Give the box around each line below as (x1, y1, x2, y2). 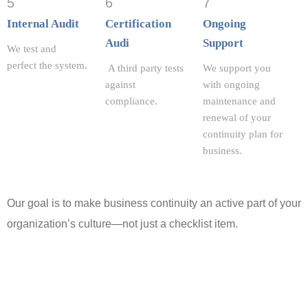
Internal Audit (7, 16, 79, 30)
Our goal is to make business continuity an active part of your (7, 197, 301, 209)
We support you (203, 62, 272, 74)
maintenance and (203, 95, 276, 107)
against (104, 78, 135, 90)
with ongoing (203, 78, 261, 90)
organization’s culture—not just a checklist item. (7, 217, 238, 230)
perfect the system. (7, 59, 87, 71)
